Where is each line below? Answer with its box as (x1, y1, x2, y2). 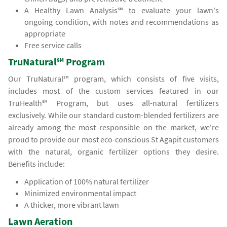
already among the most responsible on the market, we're (8, 122, 219, 133)
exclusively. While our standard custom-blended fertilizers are (8, 110, 219, 121)
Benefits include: (8, 159, 65, 169)
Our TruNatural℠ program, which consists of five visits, (8, 73, 219, 84)
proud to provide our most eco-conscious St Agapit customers (8, 134, 219, 145)
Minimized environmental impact (24, 188, 137, 199)
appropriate (24, 28, 66, 39)
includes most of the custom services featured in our (8, 86, 219, 96)
